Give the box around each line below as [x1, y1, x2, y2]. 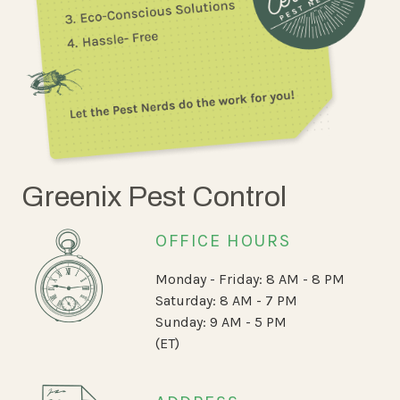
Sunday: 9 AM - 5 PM [155, 312, 287, 330]
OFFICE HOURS [155, 229, 291, 251]
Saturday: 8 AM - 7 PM [155, 291, 297, 309]
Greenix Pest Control [21, 180, 287, 212]
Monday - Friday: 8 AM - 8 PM [155, 270, 345, 287]
